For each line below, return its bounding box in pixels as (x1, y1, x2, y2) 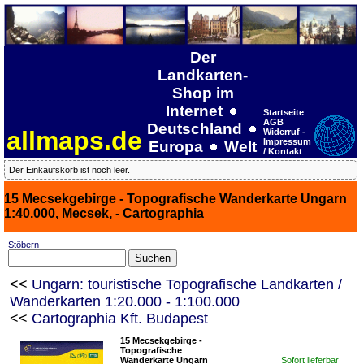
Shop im (171, 84, 234, 102)
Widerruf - (263, 126, 305, 136)
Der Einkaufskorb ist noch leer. (9, 164, 130, 175)
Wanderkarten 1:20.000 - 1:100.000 (10, 293, 240, 310)
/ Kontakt (263, 145, 302, 156)
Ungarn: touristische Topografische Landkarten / (32, 276, 342, 293)
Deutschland (146, 119, 242, 137)
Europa (149, 137, 203, 155)
